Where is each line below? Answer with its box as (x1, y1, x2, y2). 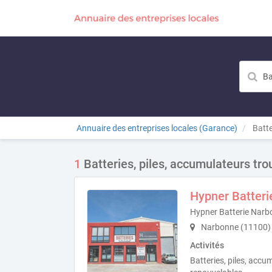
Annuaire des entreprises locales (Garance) (76, 123, 237, 133)
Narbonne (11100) (199, 222, 271, 232)
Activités (190, 240, 224, 250)
